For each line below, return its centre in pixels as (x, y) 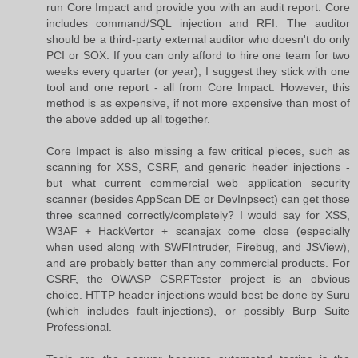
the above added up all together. (128, 119)
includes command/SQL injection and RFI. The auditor (198, 23)
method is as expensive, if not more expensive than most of (198, 103)
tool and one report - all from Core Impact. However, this (198, 87)
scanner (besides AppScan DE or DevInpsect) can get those (198, 199)
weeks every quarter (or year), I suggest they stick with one (198, 71)
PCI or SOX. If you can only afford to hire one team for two (198, 55)
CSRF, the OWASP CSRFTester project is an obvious (198, 278)
